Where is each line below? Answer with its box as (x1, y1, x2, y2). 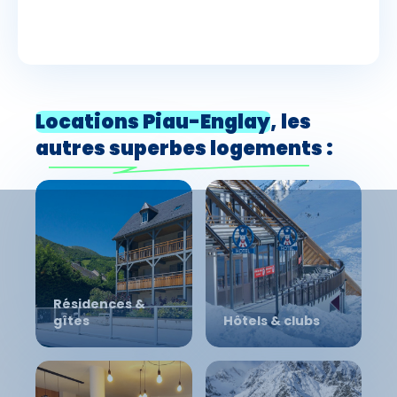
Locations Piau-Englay (35, 108, 270, 136)
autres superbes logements (35, 135, 323, 162)
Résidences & (53, 295, 145, 314)
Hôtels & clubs (222, 312, 320, 331)
